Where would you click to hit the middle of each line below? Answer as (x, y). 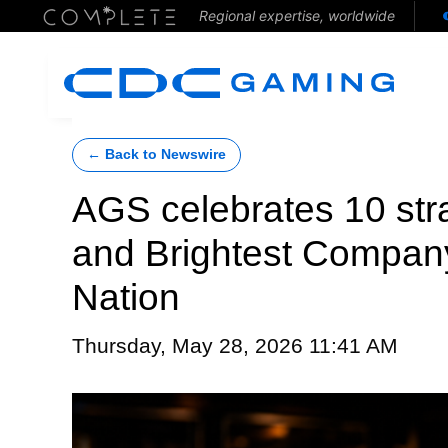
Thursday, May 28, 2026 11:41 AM (235, 346)
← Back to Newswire (156, 154)
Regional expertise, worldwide (296, 15)
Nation (126, 297)
